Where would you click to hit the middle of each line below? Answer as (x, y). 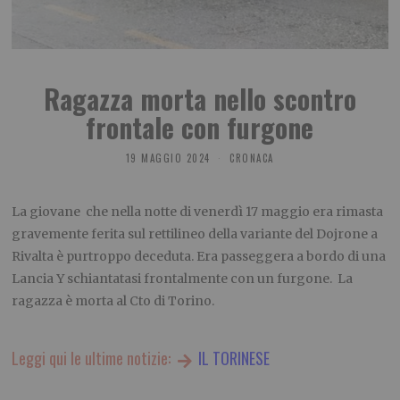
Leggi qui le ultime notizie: (93, 358)
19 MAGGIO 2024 (168, 158)
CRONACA (252, 158)
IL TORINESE (232, 358)
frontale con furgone (200, 128)
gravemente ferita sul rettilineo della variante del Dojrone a (195, 234)
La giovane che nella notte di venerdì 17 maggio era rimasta (198, 212)
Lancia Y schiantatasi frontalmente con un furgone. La (183, 279)
